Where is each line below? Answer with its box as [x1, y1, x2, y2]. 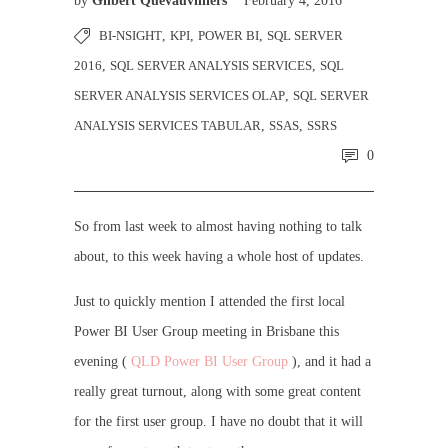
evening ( [74, 354, 131, 369]
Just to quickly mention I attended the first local [74, 294, 345, 309]
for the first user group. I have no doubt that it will [74, 414, 363, 429]
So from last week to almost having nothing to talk [74, 219, 362, 234]
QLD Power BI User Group [131, 354, 288, 369]
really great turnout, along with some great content [74, 384, 361, 399]
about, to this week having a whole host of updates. [74, 249, 364, 264]
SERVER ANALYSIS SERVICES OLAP [74, 88, 285, 103]
